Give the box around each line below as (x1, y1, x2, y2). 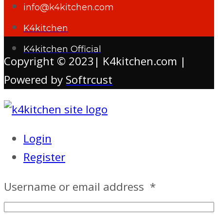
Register (23, 149, 65, 165)
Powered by (4, 72, 66, 88)
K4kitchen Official (23, 43, 101, 54)
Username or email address (4, 179, 150, 194)
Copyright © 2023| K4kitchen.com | (4, 54, 186, 69)
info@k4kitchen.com (23, 1, 114, 13)
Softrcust (66, 72, 112, 88)
